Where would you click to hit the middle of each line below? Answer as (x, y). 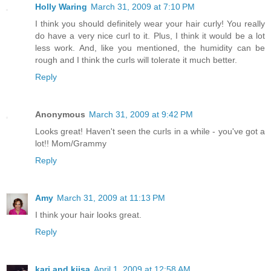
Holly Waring (61, 6)
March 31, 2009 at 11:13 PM (111, 198)
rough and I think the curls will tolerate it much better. (136, 60)
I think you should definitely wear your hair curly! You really (150, 23)
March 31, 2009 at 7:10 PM (143, 6)
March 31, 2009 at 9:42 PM (141, 114)
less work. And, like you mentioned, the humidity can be (150, 47)
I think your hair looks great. (88, 214)
